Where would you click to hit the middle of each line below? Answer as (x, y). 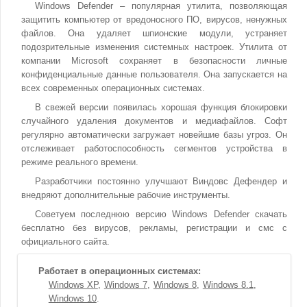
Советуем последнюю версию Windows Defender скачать (161, 214)
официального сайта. (65, 242)
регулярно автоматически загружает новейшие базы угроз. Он (154, 135)
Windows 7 (125, 285)
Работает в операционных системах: (119, 271)
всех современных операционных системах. (113, 88)
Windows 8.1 (228, 285)
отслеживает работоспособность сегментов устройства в (154, 148)
